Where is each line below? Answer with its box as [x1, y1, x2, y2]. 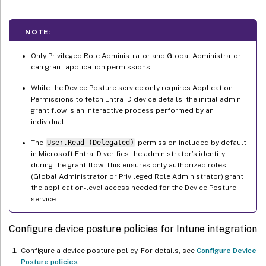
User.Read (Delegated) [46, 138, 134, 147]
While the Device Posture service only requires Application [31, 83, 233, 92]
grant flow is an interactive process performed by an [31, 106, 214, 115]
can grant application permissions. [31, 62, 152, 71]
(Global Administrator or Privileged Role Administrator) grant [31, 172, 243, 180]
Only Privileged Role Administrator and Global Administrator [31, 51, 241, 60]
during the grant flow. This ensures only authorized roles [31, 160, 226, 169]
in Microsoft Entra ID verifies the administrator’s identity [31, 149, 225, 158]
